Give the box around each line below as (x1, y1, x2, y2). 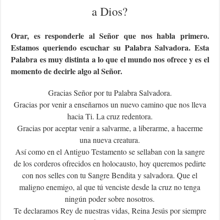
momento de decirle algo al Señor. (11, 65, 123, 77)
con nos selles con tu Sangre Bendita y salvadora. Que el (22, 169, 198, 180)
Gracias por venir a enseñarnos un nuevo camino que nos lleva (13, 99, 206, 110)
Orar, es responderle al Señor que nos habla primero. (11, 29, 209, 41)
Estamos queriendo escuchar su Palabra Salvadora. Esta (11, 41, 209, 53)
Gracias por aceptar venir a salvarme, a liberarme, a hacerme (17, 122, 203, 133)
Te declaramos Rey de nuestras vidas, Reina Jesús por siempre (13, 205, 206, 216)
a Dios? (92, 3, 128, 19)
